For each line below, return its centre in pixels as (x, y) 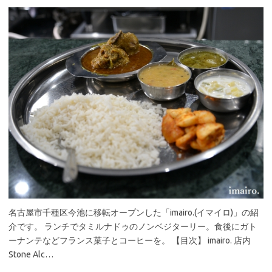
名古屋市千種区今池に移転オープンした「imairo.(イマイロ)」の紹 (134, 212)
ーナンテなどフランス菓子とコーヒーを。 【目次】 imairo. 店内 (130, 240)
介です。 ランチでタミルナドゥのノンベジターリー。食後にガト (133, 226)
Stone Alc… (32, 254)
